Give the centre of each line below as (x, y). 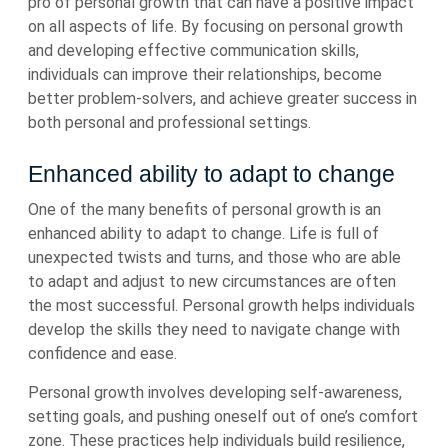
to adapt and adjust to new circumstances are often (212, 281)
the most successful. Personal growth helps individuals (221, 305)
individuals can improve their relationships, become (205, 74)
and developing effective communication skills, (193, 50)
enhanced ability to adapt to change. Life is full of (203, 233)
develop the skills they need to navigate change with (214, 329)
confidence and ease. (102, 353)
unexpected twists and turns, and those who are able (214, 257)
